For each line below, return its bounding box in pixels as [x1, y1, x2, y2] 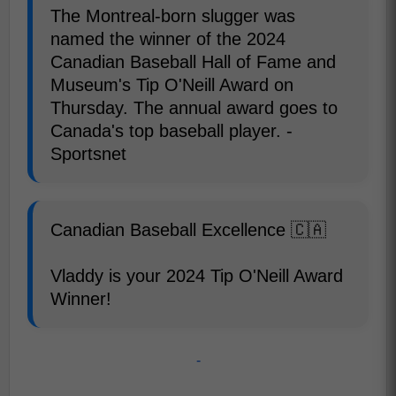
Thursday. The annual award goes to [50, 98, 338, 118]
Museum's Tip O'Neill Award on [50, 75, 293, 95]
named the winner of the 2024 [50, 29, 286, 49]
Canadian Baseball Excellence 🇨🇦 [50, 220, 326, 240]
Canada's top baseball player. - [50, 121, 293, 141]
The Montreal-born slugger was [50, 6, 295, 26]
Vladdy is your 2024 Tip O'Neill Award [50, 266, 343, 286]
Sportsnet [50, 144, 126, 164]
